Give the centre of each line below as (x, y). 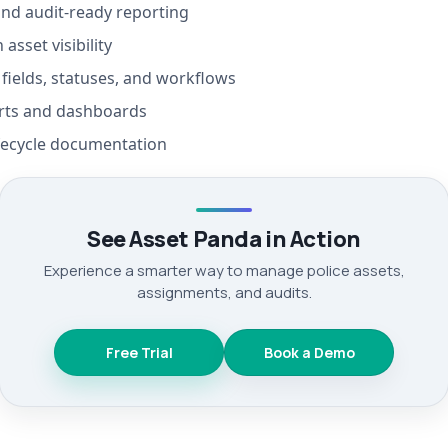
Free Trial (139, 353)
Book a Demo (309, 353)
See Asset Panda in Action (224, 239)
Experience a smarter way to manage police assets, (224, 271)
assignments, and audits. (224, 293)
